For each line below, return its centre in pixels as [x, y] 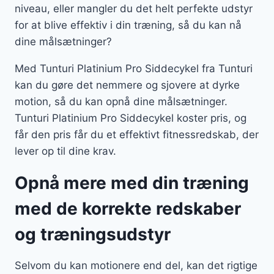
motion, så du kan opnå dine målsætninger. [121, 102]
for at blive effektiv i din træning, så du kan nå [128, 25]
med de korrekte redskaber [128, 209]
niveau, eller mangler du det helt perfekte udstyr [134, 9]
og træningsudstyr [93, 235]
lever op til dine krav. [67, 151]
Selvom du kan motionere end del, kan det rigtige [136, 266]
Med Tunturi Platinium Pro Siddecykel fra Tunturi [134, 69]
